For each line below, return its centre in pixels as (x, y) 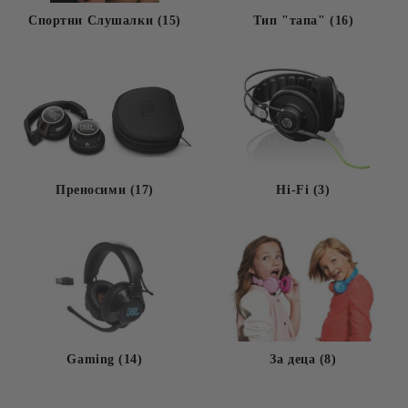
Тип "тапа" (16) (303, 20)
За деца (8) (303, 359)
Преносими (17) (105, 190)
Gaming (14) (105, 359)
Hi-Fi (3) (303, 190)
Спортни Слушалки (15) (105, 20)
